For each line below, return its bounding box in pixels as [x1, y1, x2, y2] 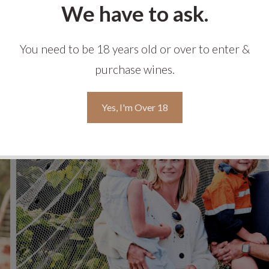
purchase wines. [94, 62, 175, 77]
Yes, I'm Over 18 [101, 101, 168, 113]
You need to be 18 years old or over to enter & [19, 42, 250, 56]
